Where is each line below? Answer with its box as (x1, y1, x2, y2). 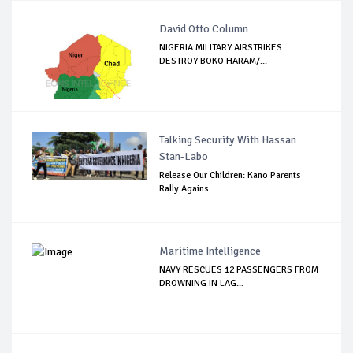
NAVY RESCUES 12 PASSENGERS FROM (159, 264, 319, 277)
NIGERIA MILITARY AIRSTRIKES (159, 42, 283, 54)
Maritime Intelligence (159, 244, 262, 258)
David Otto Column (159, 22, 249, 36)
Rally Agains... (159, 183, 217, 195)
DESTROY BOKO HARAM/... (159, 55, 268, 68)
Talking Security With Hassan (159, 133, 297, 147)
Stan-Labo (159, 150, 209, 164)
